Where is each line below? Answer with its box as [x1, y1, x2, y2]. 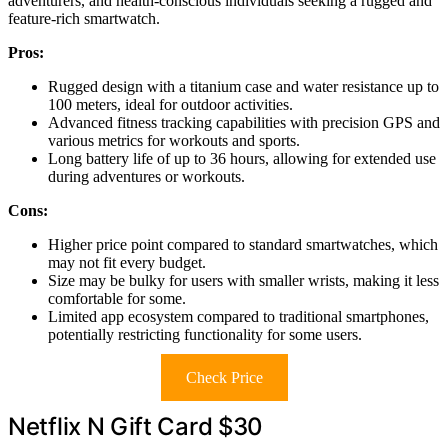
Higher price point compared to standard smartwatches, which [48, 235, 438, 253]
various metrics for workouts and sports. [48, 131, 300, 149]
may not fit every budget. [48, 253, 206, 271]
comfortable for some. [48, 289, 186, 307]
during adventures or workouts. [48, 167, 245, 185]
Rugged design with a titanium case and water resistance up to [48, 77, 439, 95]
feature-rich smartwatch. [8, 9, 160, 27]
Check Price [185, 368, 263, 386]
